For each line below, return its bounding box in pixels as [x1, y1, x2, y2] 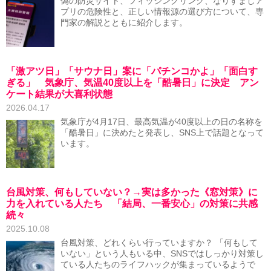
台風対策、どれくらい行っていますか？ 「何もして [60, 238, 258, 247]
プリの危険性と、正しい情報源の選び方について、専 [60, 7, 264, 16]
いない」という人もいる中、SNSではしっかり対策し [60, 249, 264, 258]
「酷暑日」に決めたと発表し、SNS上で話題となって [60, 128, 264, 137]
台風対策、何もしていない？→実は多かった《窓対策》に [6, 187, 258, 197]
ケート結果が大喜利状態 [6, 89, 113, 99]
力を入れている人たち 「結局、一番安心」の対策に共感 [6, 198, 258, 209]
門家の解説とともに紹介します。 [60, 18, 188, 27]
